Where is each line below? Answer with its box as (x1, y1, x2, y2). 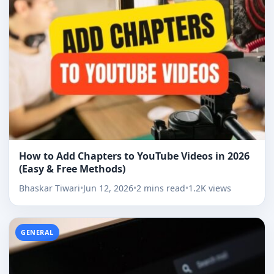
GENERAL (21, 228, 54, 237)
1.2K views (188, 182, 231, 194)
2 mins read (136, 182, 185, 194)
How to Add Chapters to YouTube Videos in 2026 (19, 149, 250, 163)
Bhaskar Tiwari (19, 182, 80, 194)
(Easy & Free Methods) (19, 162, 125, 176)
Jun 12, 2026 (83, 182, 133, 194)
